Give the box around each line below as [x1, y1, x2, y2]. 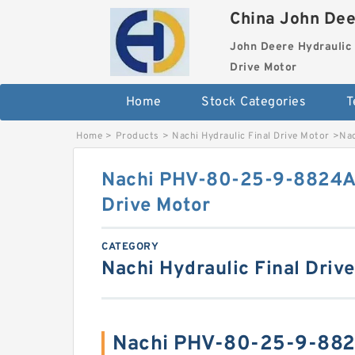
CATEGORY [101, 241, 158, 254]
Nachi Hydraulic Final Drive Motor [172, 130, 330, 143]
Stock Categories [201, 94, 307, 110]
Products [115, 130, 159, 143]
